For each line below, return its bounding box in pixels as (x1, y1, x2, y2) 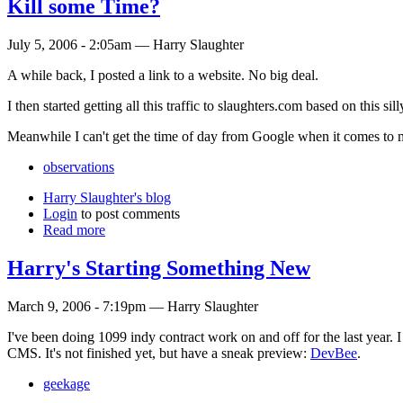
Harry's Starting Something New (7, 256, 310, 281)
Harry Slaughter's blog (43, 190, 171, 206)
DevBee (310, 345, 357, 361)
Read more (43, 222, 105, 238)
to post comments (77, 206, 180, 222)
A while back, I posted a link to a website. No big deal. (7, 67, 318, 84)
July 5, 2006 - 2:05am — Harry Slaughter (7, 37, 244, 53)
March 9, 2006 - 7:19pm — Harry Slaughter (7, 298, 258, 314)
